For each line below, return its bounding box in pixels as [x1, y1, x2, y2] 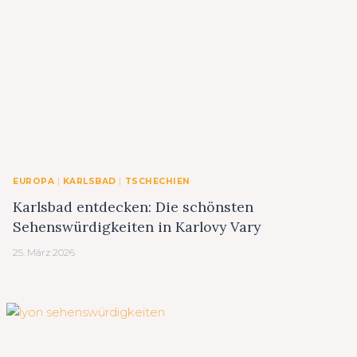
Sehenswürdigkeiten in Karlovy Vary [13, 217, 261, 236]
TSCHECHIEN [124, 176, 190, 187]
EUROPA [13, 176, 55, 187]
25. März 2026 [13, 245, 75, 258]
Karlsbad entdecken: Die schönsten [13, 197, 253, 216]
